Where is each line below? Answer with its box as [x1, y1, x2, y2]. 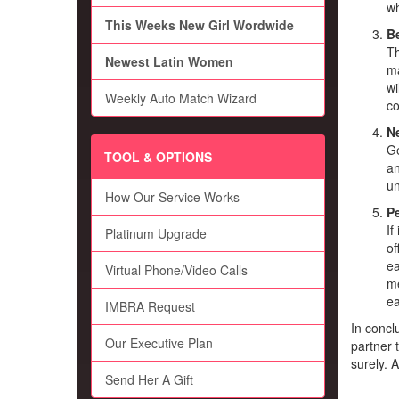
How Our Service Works [105, 188, 240, 207]
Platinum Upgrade [105, 224, 207, 243]
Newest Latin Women [105, 53, 233, 71]
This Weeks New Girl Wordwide [105, 16, 294, 35]
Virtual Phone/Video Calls [105, 261, 248, 280]
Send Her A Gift [105, 370, 193, 389]
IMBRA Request [105, 297, 195, 316]
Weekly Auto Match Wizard [105, 89, 256, 108]
